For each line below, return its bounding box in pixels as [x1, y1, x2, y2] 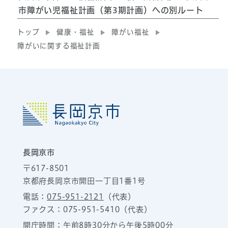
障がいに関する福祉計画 [17, 42, 100, 50]
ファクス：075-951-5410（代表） [22, 206, 152, 214]
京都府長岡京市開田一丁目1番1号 [22, 177, 146, 185]
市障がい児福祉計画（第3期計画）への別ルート [18, 6, 204, 15]
